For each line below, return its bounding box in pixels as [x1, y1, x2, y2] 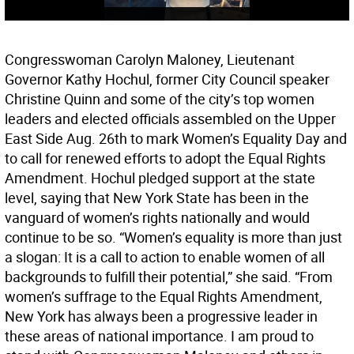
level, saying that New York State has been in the [5, 188, 309, 208]
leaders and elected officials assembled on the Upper [5, 109, 336, 129]
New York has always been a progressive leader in [5, 307, 318, 326]
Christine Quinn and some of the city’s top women [5, 89, 314, 109]
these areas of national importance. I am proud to [5, 326, 314, 346]
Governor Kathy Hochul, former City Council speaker [5, 70, 330, 89]
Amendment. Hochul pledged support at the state [5, 168, 315, 188]
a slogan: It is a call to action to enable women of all [5, 247, 325, 267]
